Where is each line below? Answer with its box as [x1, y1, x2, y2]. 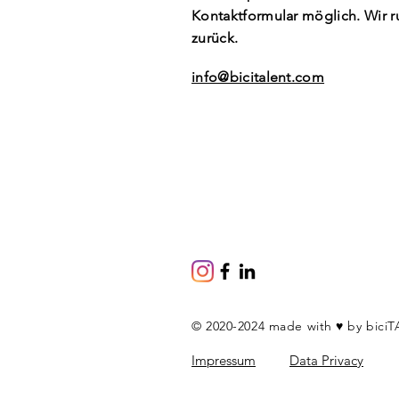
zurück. [191, 29, 239, 46]
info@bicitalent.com [191, 69, 325, 85]
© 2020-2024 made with [191, 318, 337, 334]
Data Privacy [289, 352, 363, 369]
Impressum [191, 352, 256, 369]
